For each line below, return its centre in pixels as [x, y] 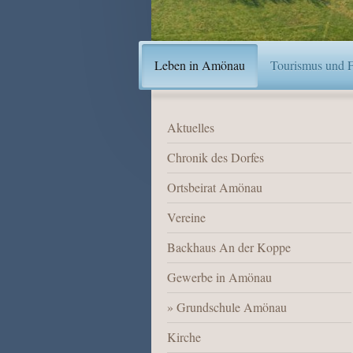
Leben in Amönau [199, 65]
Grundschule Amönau [232, 307]
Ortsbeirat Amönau [215, 188]
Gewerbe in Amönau [219, 277]
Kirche [184, 337]
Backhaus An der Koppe [229, 247]
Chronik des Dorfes [216, 158]
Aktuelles [191, 128]
